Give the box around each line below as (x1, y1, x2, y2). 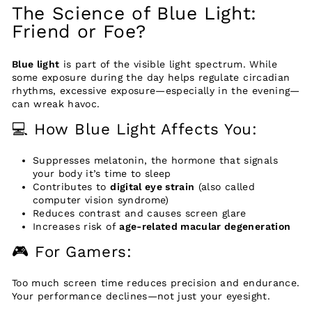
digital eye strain (110, 181, 195, 193)
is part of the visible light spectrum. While (59, 58, 277, 70)
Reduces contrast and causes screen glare (33, 208, 247, 219)
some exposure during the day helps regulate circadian (12, 72, 290, 84)
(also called (194, 181, 255, 193)
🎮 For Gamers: (12, 242, 132, 261)
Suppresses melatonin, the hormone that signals (33, 155, 278, 166)
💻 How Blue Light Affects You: (12, 120, 258, 139)
